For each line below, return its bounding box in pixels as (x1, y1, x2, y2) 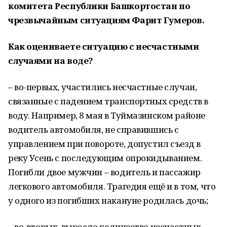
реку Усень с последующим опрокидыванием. (8, 152, 202, 164)
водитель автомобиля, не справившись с (8, 124, 179, 135)
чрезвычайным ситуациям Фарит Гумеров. (8, 14, 205, 26)
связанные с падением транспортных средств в (8, 95, 208, 107)
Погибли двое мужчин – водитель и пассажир (8, 166, 201, 178)
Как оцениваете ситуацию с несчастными (8, 41, 199, 52)
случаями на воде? (8, 55, 93, 66)
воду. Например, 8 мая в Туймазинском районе (8, 109, 205, 121)
